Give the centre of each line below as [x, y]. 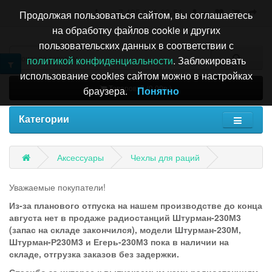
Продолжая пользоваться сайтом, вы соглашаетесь [136, 15]
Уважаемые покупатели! [57, 187]
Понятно [158, 91]
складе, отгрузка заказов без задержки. [94, 254]
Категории [44, 119]
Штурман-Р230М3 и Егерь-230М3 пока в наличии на [119, 242]
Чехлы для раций [165, 157]
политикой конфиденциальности [100, 60]
